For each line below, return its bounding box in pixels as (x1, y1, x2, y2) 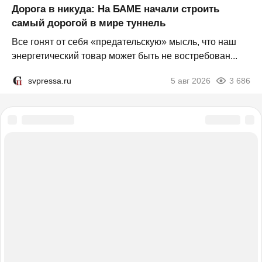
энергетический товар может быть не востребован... (12, 51, 237, 61)
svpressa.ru (28, 76, 71, 86)
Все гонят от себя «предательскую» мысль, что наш (12, 37, 236, 47)
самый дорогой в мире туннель (12, 18, 166, 29)
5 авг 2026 (171, 76, 211, 86)
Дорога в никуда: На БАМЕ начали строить (12, 4, 219, 15)
